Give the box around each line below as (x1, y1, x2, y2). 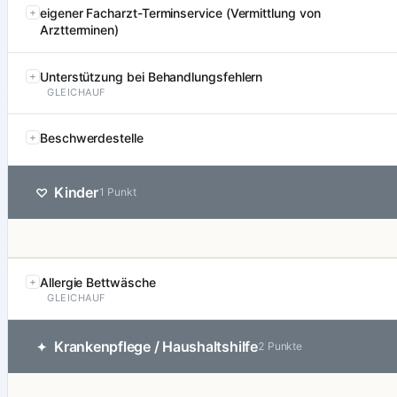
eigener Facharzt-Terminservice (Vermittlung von (40, 5, 321, 21)
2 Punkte (257, 339, 303, 354)
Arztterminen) (40, 22, 120, 38)
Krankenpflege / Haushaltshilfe (54, 338, 258, 356)
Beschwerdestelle (40, 130, 144, 146)
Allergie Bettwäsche (40, 275, 156, 291)
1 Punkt (97, 185, 137, 199)
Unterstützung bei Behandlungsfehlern (40, 69, 263, 85)
